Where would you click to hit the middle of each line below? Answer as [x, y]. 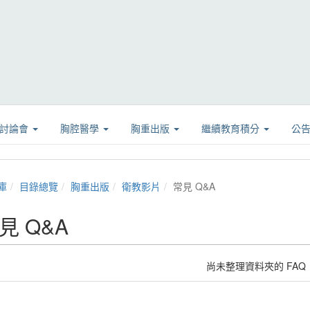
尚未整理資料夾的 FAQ [256, 266]
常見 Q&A [194, 186]
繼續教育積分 [232, 128]
